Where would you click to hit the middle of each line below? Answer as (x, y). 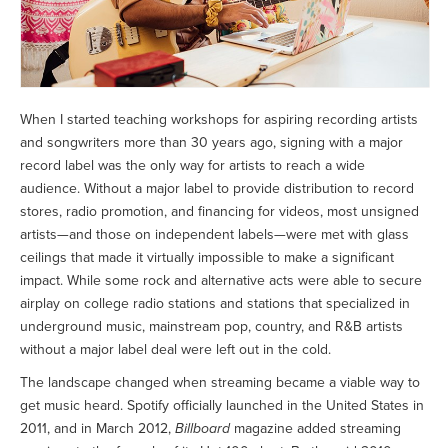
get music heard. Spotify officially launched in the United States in (222, 406)
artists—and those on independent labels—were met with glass (214, 235)
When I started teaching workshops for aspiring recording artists (219, 120)
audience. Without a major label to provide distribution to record (217, 189)
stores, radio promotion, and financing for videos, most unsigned (219, 212)
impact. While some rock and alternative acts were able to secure (221, 281)
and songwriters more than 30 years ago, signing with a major (211, 143)
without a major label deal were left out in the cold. (175, 350)
